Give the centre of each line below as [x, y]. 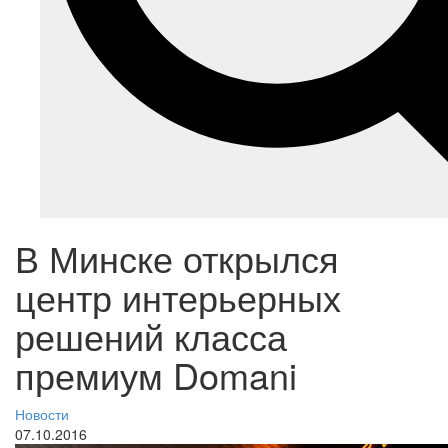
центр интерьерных [178, 297]
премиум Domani [156, 375]
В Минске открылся [177, 258]
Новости [42, 414]
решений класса [151, 336]
